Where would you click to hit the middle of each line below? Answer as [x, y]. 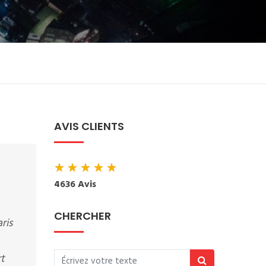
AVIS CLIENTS [89, 126]
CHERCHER [83, 216]
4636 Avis [75, 185]
